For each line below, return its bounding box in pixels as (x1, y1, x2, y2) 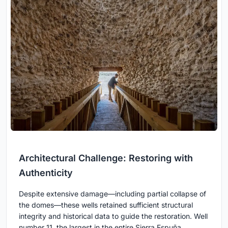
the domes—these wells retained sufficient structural (19, 200, 193, 209)
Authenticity (19, 167, 73, 178)
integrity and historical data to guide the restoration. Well (19, 211, 208, 220)
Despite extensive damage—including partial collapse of (19, 189, 206, 198)
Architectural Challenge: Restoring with (19, 152, 193, 163)
